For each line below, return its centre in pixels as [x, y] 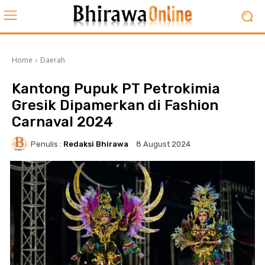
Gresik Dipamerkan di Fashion [115, 105]
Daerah [53, 60]
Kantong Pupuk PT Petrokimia [116, 89]
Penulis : [46, 144]
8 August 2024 [163, 144]
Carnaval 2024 [62, 122]
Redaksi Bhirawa [96, 144]
